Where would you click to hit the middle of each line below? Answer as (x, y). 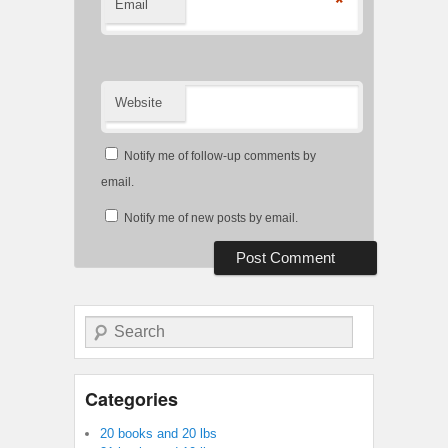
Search (104, 325)
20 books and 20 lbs (158, 434)
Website (138, 103)
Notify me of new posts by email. (211, 218)
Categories (131, 399)
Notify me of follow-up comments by (220, 156)
